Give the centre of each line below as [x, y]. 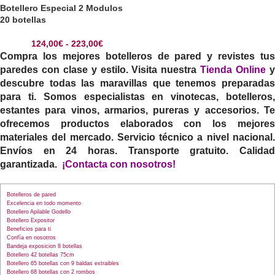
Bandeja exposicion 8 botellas [45, 246]
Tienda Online [233, 69]
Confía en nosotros [31, 237]
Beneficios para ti [29, 229]
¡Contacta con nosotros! [119, 164]
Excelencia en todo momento [44, 203]
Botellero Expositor [31, 220]
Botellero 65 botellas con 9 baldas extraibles [63, 263]
